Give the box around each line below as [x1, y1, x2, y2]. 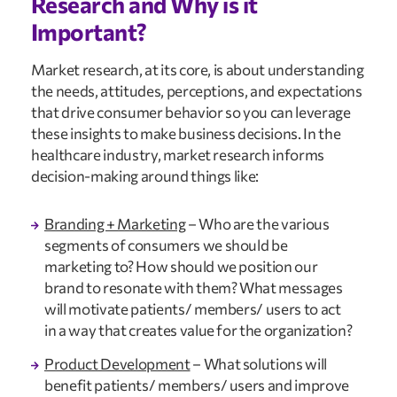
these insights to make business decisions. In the [31, 124, 341, 144]
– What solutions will [190, 354, 328, 374]
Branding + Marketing [44, 214, 186, 233]
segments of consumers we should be [44, 235, 288, 254]
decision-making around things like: [31, 167, 260, 186]
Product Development [44, 354, 191, 374]
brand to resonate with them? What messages [44, 277, 343, 297]
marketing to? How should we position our [44, 256, 318, 276]
